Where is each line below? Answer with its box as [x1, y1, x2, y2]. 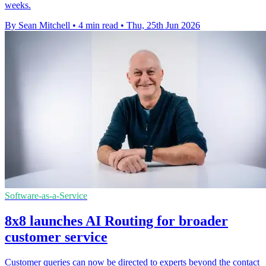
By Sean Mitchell [5, 20, 70, 30]
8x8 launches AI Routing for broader [5, 213, 228, 229]
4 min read [78, 20, 118, 30]
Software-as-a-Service [5, 190, 87, 201]
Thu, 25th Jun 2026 [126, 20, 200, 30]
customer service [5, 229, 107, 245]
